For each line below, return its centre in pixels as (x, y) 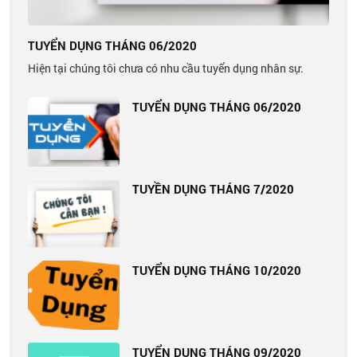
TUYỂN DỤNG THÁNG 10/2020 (217, 271)
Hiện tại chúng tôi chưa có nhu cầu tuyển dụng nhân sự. (166, 69)
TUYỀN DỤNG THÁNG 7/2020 (214, 188)
